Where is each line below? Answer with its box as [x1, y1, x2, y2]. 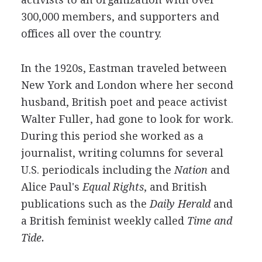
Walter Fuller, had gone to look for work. [20, 112, 233, 125]
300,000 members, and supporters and [20, 10, 219, 23]
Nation [174, 163, 208, 176]
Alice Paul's [20, 180, 82, 193]
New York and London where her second [20, 78, 233, 91]
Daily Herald [149, 197, 211, 210]
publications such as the [20, 197, 150, 210]
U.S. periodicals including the [20, 163, 174, 176]
